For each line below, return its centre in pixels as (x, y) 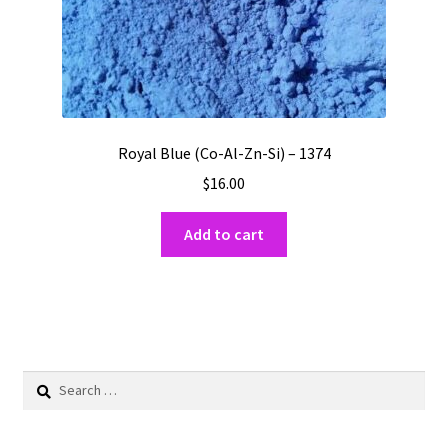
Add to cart (224, 234)
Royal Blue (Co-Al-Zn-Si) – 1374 (224, 152)
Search (42, 380)
